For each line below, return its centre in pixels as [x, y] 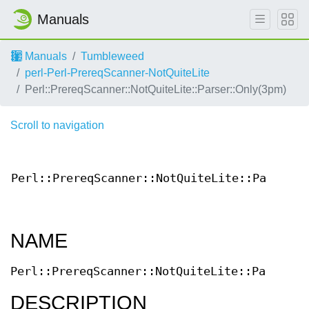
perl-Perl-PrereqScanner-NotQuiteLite [117, 73]
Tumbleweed [112, 56]
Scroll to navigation [57, 125]
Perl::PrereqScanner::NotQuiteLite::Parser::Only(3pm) [156, 89]
